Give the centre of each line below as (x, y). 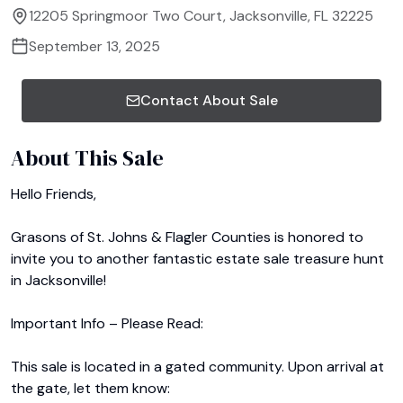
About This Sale (87, 158)
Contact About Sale (209, 100)
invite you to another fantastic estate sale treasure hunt (197, 259)
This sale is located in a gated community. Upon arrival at (197, 367)
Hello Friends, (54, 194)
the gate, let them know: (90, 388)
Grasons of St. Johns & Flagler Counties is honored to (187, 237)
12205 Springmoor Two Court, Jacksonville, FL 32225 (201, 16)
